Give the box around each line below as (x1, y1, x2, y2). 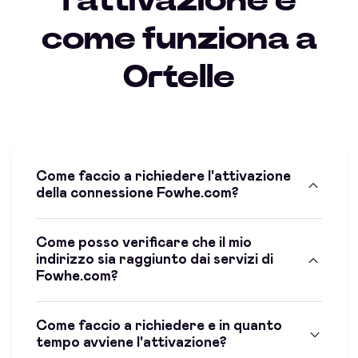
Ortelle (123, 62, 235, 94)
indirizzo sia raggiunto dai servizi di (36, 253, 273, 268)
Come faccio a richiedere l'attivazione (36, 169, 291, 185)
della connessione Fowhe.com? (36, 186, 239, 201)
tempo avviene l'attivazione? (36, 336, 227, 351)
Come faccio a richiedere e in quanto (36, 319, 282, 334)
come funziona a (41, 23, 317, 56)
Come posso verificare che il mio (36, 236, 252, 251)
